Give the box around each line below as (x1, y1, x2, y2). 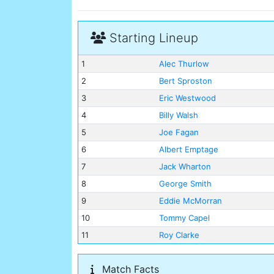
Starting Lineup (106, 31, 198, 46)
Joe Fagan (158, 127, 199, 138)
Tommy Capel (158, 213, 210, 223)
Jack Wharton (158, 161, 211, 172)
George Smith (158, 179, 212, 189)
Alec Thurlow (158, 59, 209, 69)
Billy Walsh (158, 110, 198, 120)
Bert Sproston (158, 76, 212, 86)
